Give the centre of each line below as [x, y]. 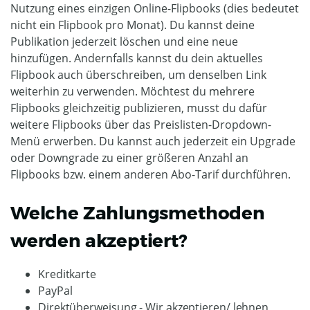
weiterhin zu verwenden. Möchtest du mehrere [133, 91]
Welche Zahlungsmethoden [138, 213]
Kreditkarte [67, 274]
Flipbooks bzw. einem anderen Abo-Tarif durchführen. [152, 174]
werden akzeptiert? [99, 241]
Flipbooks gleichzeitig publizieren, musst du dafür [139, 108]
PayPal [55, 291]
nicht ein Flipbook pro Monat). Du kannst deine [133, 25]
